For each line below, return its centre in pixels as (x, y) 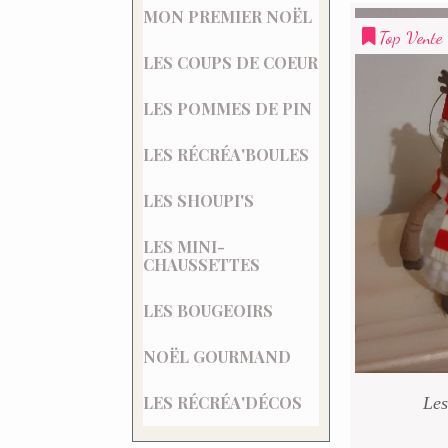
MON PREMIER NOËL (227, 16)
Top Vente (411, 37)
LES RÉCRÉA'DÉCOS (222, 402)
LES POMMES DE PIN (227, 108)
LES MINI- (184, 246)
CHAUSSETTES (201, 264)
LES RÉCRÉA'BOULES (226, 154)
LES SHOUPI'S (198, 200)
